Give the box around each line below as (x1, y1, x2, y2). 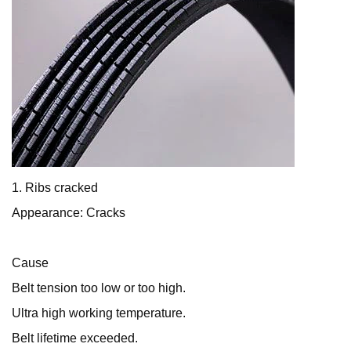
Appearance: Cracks (12, 206, 125, 220)
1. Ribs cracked (12, 181, 98, 195)
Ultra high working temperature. (12, 306, 186, 320)
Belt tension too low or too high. (12, 281, 186, 295)
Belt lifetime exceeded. (12, 331, 138, 346)
